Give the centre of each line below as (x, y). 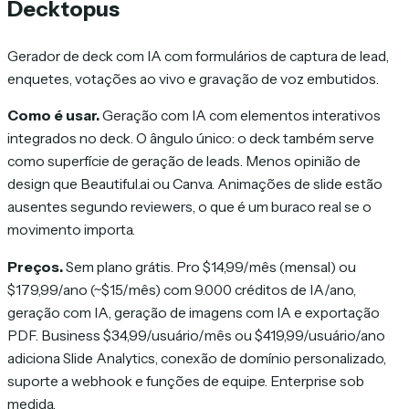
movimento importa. (71, 230)
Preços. (35, 267)
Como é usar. (53, 116)
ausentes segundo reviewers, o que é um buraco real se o (189, 207)
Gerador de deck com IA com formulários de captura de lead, (198, 56)
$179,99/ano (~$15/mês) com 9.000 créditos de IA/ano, (182, 289)
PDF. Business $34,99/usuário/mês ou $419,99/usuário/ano (196, 335)
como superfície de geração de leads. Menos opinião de (184, 162)
